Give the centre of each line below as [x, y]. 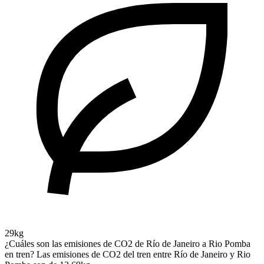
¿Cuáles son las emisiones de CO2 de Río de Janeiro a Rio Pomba [128, 244]
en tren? [19, 255]
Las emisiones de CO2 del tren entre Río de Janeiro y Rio [143, 255]
